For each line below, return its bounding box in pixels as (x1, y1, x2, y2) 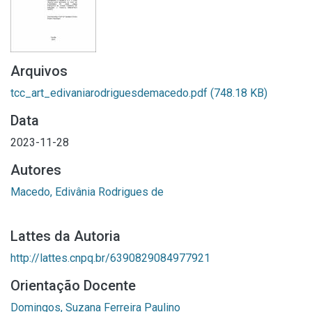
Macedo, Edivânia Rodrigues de (10, 185, 164, 198)
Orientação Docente (10, 277, 136, 294)
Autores (10, 162, 61, 178)
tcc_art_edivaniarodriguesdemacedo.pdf (10, 86, 210, 100)
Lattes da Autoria (10, 228, 120, 244)
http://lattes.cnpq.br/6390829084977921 (10, 251, 210, 265)
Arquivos (10, 63, 68, 79)
